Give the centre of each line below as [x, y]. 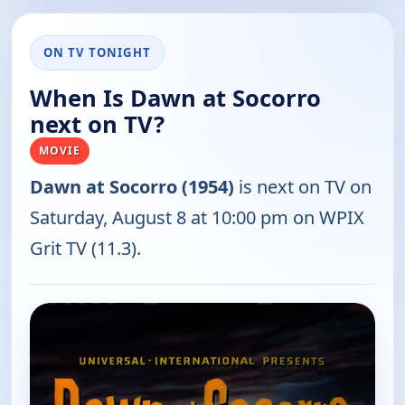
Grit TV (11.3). [85, 248]
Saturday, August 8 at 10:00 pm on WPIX [197, 217]
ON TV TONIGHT [97, 52]
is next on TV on [303, 186]
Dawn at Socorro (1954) [132, 186]
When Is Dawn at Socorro [175, 98]
